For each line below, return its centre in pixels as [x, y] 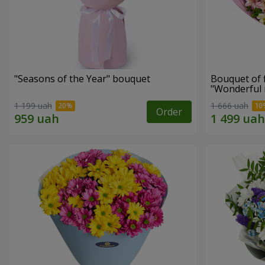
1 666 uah [230, 106]
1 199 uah [33, 106]
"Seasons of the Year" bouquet [82, 79]
